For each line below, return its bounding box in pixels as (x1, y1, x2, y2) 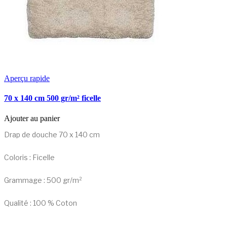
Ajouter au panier (4, 113, 60, 123)
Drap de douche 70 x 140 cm (4, 130, 100, 139)
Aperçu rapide (4, 74, 50, 83)
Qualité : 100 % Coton (4, 198, 77, 207)
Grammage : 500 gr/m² (4, 175, 82, 184)
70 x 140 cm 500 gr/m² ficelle (4, 94, 101, 103)
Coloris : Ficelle (4, 153, 55, 162)
